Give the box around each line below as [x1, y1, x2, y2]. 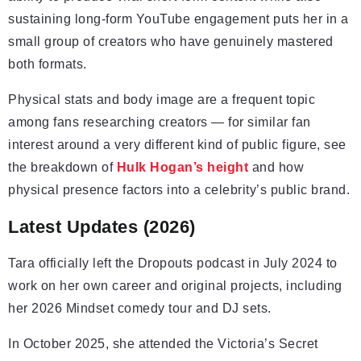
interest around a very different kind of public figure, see [8, 138, 346, 152]
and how [248, 160, 304, 175]
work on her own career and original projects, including [8, 279, 342, 293]
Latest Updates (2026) [8, 217, 196, 238]
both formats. [8, 57, 87, 72]
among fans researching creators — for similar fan [8, 115, 311, 130]
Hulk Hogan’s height [116, 160, 248, 175]
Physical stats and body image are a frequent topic [8, 93, 315, 107]
